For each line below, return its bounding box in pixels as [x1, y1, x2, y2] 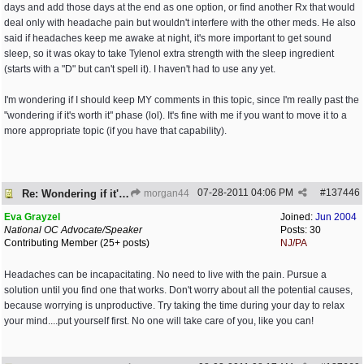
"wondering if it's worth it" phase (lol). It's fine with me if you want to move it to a [4, 110, 347, 121]
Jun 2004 [315, 211, 357, 223]
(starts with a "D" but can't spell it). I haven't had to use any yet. [4, 63, 275, 75]
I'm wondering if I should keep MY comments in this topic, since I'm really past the [4, 94, 359, 106]
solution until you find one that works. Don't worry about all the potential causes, [4, 284, 353, 296]
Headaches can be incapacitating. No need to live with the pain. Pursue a [4, 269, 327, 280]
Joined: [280, 211, 315, 223]
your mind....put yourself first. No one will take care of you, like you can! [4, 315, 314, 327]
